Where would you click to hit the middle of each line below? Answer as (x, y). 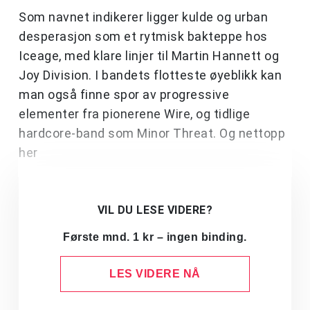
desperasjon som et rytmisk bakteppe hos (143, 37)
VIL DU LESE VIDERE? (155, 210)
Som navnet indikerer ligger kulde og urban (143, 17)
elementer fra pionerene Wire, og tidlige (134, 114)
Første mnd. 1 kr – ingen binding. (155, 237)
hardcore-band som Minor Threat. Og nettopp (152, 134)
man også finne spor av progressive (124, 95)
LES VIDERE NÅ (155, 274)
